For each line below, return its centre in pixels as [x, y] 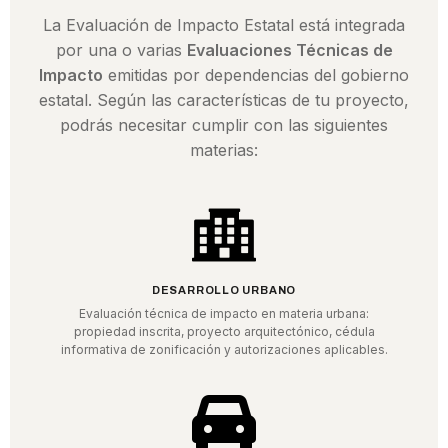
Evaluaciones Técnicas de [289, 50]
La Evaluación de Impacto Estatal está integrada [224, 25]
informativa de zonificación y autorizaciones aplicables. [224, 350]
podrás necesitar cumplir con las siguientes [224, 125]
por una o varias [121, 50]
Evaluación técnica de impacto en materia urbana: [224, 314]
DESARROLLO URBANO [224, 290]
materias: [224, 150]
